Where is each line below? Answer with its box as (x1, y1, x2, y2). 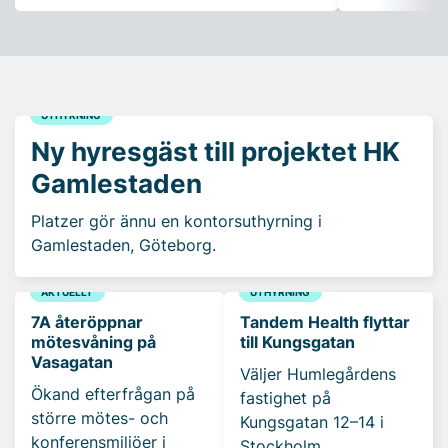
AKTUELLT (41, 285, 94, 298)
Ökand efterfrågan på (31, 384, 195, 405)
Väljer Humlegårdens (240, 364, 396, 385)
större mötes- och (31, 408, 168, 429)
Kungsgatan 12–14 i (240, 412, 384, 433)
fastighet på (240, 388, 331, 409)
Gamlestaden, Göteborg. (31, 235, 216, 256)
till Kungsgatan (240, 332, 355, 353)
